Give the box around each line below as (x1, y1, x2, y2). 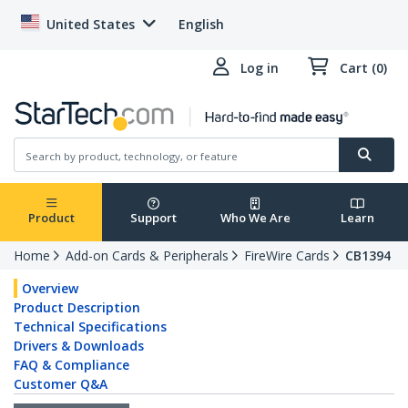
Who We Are (219, 209, 291, 227)
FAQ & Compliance (14, 356, 129, 374)
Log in (240, 59, 279, 76)
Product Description (14, 299, 140, 317)
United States (46, 15, 135, 33)
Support (129, 209, 177, 227)
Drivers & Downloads (14, 337, 144, 355)
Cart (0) (340, 59, 387, 76)
